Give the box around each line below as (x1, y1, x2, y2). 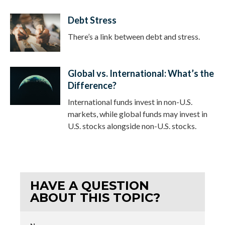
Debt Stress (68, 14, 117, 26)
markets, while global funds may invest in (68, 108, 207, 119)
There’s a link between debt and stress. (68, 31, 200, 41)
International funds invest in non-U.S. (68, 96, 192, 106)
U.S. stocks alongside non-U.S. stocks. (68, 121, 196, 131)
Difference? (68, 79, 117, 91)
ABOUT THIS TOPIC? (30, 190, 161, 205)
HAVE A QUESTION (30, 178, 150, 193)
